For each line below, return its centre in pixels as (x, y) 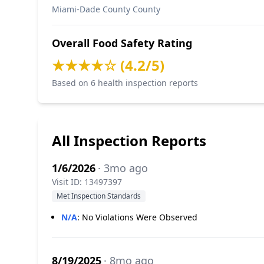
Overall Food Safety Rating (122, 43)
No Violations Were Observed (140, 217)
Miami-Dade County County (106, 9)
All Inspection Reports (129, 141)
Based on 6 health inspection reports (125, 83)
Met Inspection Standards (99, 196)
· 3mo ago (123, 168)
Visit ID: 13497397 (87, 182)
